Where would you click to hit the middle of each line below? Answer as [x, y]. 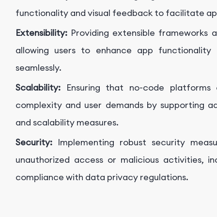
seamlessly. [39, 68]
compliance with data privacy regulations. [102, 177]
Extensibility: [43, 33]
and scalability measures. [67, 123]
